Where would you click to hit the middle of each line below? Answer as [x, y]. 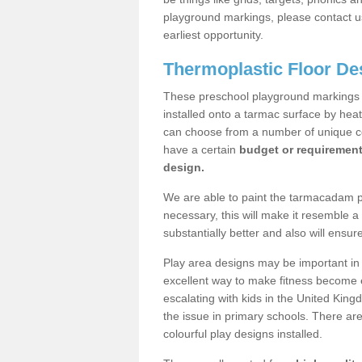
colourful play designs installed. [243, 333]
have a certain [201, 149]
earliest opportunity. [213, 34]
